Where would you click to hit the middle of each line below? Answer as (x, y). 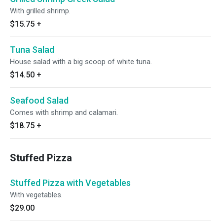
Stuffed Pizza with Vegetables (70, 183)
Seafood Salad (39, 100)
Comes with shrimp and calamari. (64, 112)
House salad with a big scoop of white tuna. (81, 62)
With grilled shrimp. (40, 11)
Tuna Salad (32, 50)
